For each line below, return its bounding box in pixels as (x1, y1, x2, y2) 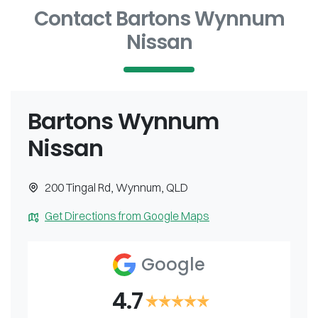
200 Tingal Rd (45, 180, 111, 194)
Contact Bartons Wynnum (33, 5, 285, 33)
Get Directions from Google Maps (45, 209, 209, 223)
